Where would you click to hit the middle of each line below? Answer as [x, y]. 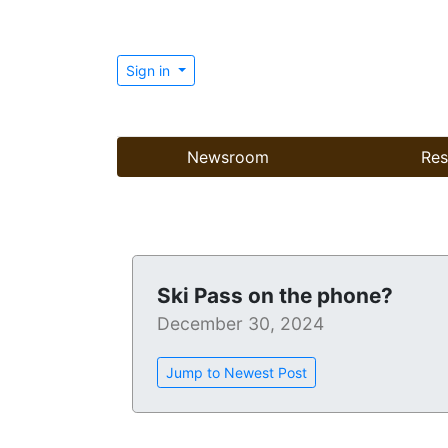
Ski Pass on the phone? [275, 296]
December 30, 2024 [240, 324]
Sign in [150, 70]
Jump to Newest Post [236, 373]
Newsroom [228, 157]
